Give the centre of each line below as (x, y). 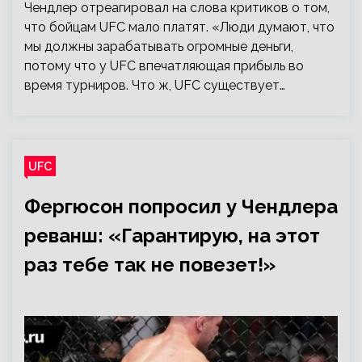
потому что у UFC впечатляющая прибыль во (164, 66)
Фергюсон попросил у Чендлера (181, 206)
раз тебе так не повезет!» (150, 265)
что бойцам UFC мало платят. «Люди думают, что (179, 27)
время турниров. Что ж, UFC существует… (155, 85)
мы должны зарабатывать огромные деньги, (159, 46)
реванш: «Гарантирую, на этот (172, 236)
